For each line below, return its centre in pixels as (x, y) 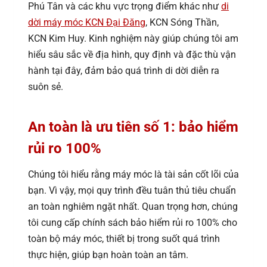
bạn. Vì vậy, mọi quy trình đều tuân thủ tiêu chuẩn (132, 190)
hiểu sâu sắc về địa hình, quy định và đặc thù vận (132, 54)
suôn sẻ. (46, 86)
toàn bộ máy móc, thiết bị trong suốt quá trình (124, 238)
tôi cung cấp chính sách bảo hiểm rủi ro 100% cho (133, 222)
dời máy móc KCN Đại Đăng (87, 22)
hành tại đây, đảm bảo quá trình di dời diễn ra (124, 70)
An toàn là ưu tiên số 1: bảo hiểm (133, 127)
